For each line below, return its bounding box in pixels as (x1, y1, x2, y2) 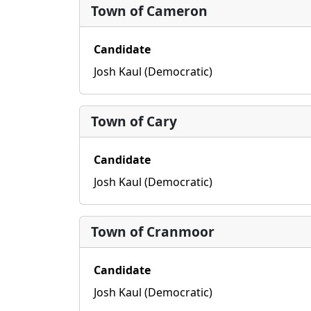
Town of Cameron (91, 1, 208, 20)
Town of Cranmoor (91, 222, 215, 241)
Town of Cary (91, 112, 177, 131)
